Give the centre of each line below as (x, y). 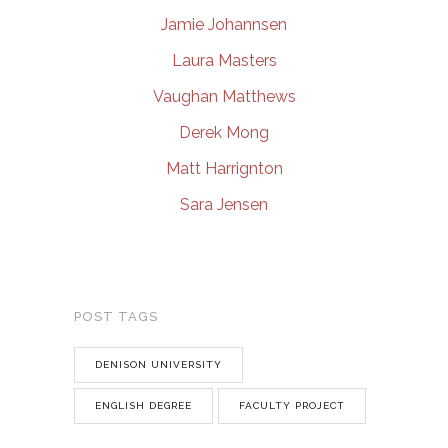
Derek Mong (224, 132)
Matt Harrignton (224, 168)
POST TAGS (116, 316)
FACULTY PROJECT (292, 405)
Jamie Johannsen (224, 24)
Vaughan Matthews (224, 96)
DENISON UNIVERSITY (158, 364)
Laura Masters (224, 60)
